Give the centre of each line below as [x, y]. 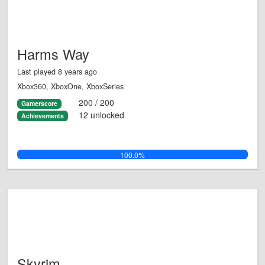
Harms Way [53, 54]
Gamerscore [39, 104]
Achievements [42, 115]
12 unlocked [101, 114]
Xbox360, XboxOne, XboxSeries [70, 87]
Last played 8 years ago [57, 72]
